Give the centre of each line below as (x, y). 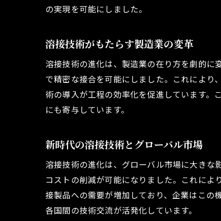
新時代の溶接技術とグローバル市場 (124, 145)
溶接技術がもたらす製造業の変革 (119, 44)
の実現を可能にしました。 (96, 9)
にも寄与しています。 (87, 110)
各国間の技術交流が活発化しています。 (121, 210)
